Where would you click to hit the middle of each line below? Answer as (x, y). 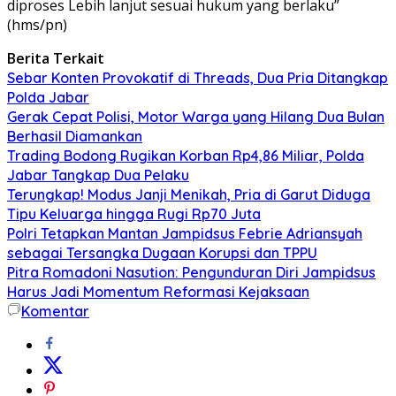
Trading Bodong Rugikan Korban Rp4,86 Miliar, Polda (186, 155)
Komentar (55, 311)
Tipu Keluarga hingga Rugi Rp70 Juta (134, 213)
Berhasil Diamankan (75, 136)
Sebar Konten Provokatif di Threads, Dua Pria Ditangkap (198, 77)
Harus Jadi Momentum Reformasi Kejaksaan (158, 291)
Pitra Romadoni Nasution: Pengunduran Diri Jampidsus (191, 272)
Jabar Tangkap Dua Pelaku (98, 175)
